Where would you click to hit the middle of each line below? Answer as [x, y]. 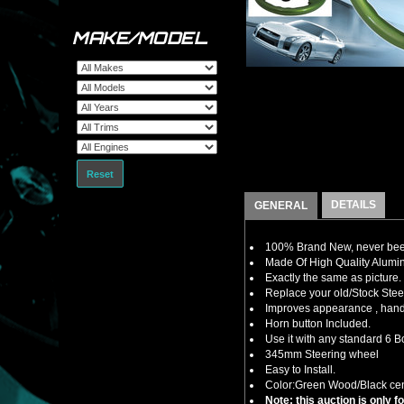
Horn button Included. [318, 324]
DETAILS [353, 205]
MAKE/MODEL [139, 38]
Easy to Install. [300, 370]
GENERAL [281, 206]
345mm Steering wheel [322, 354]
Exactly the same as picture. [333, 278]
